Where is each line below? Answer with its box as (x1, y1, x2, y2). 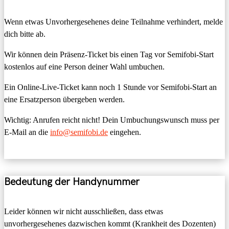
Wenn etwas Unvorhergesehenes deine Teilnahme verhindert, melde (4, 17, 223, 27)
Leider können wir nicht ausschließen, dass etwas (4, 207, 163, 216)
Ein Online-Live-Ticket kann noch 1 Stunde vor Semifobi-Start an (4, 83, 217, 92)
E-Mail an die (4, 128, 50, 137)
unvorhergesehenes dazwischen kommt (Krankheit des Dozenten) (4, 219, 216, 228)
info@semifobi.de (50, 128, 108, 137)
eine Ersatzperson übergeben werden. (4, 95, 125, 104)
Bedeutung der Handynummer (4, 176, 140, 189)
